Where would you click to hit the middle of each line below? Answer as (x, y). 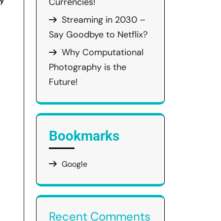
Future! (63, 82)
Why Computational (103, 52)
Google (74, 164)
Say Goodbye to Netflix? (98, 35)
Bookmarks (84, 136)
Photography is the (88, 67)
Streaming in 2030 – (104, 20)
